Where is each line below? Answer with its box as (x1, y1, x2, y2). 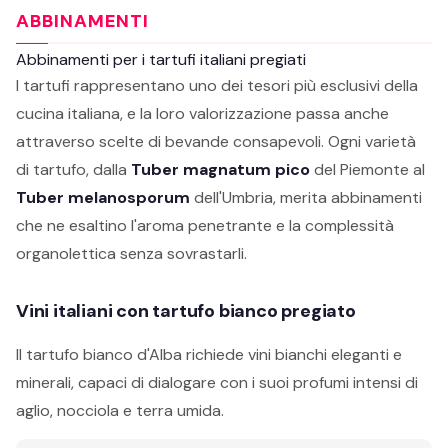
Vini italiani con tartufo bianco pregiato (16, 299, 356, 323)
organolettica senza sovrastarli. (16, 243, 247, 264)
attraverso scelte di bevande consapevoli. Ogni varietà (16, 131, 416, 152)
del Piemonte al (310, 159, 425, 180)
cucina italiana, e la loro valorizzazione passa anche (16, 103, 389, 124)
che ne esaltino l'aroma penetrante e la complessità (16, 215, 394, 236)
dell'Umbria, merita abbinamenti (190, 187, 422, 208)
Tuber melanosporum (16, 187, 190, 208)
